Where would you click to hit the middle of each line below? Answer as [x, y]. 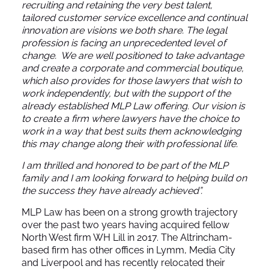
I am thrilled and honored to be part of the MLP [125, 165]
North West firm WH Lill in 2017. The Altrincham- [127, 237]
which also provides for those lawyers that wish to [132, 80]
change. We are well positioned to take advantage [133, 55]
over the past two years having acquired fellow [125, 225]
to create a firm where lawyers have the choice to [131, 118]
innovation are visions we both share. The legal [124, 30]
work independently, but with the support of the [126, 93]
